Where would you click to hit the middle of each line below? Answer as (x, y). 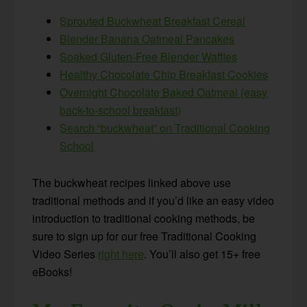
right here (121, 254)
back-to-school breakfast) (121, 110)
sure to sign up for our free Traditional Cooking (145, 236)
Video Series (65, 254)
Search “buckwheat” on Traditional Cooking (165, 128)
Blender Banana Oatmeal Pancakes (147, 39)
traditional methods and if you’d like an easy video (153, 201)
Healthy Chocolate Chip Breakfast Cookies (164, 75)
